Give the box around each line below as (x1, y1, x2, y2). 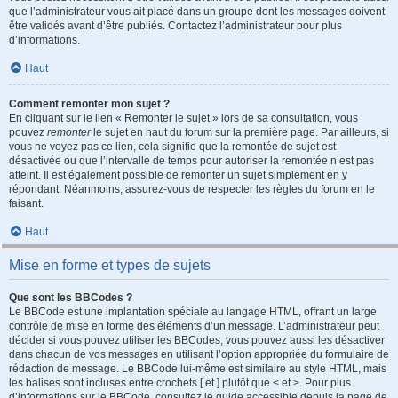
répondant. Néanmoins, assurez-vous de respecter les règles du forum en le (9, 183, 375, 195)
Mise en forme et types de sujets (9, 258, 211, 273)
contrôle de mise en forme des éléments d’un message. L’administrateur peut (9, 320, 379, 332)
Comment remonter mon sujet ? (9, 98, 170, 110)
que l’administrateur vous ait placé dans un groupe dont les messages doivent (9, 5, 385, 18)
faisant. (9, 197, 44, 210)
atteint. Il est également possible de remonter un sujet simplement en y (9, 169, 347, 181)
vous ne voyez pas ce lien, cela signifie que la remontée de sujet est (9, 140, 336, 153)
